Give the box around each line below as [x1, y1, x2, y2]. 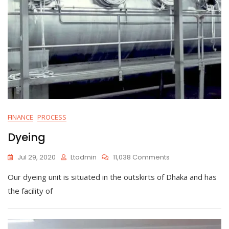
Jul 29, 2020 [17, 152, 56, 162]
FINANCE [8, 112, 33, 122]
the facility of [8, 185, 53, 196]
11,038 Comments [113, 152, 170, 162]
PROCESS [37, 112, 66, 122]
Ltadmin [71, 152, 97, 162]
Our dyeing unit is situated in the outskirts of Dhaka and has [8, 171, 217, 182]
